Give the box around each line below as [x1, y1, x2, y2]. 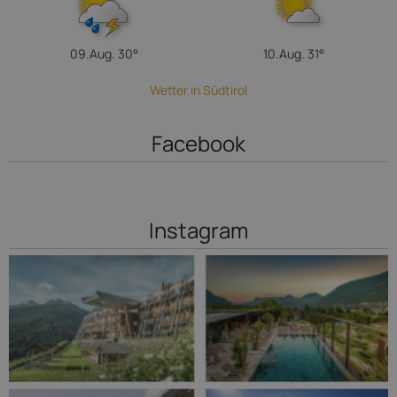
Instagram [149, 215, 248, 245]
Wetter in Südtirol [150, 82, 247, 98]
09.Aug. [69, 45, 115, 62]
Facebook [152, 128, 245, 158]
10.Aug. [262, 45, 305, 62]
